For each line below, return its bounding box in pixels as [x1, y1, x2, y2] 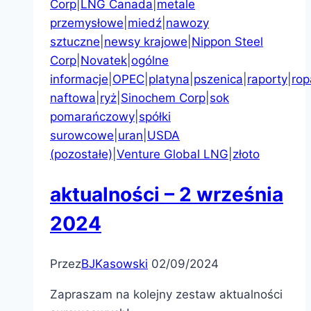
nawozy [166, 16, 209, 31]
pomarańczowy [50, 110, 135, 124]
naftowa [50, 91, 96, 106]
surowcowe [50, 128, 114, 143]
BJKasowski [81, 256, 148, 271]
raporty [247, 72, 287, 87]
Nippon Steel [192, 35, 263, 49]
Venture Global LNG [117, 147, 228, 162]
